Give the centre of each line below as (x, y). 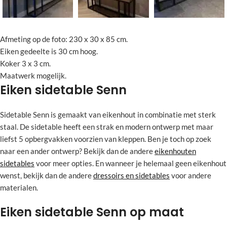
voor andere (191, 175)
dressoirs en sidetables (131, 175)
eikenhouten (175, 151)
